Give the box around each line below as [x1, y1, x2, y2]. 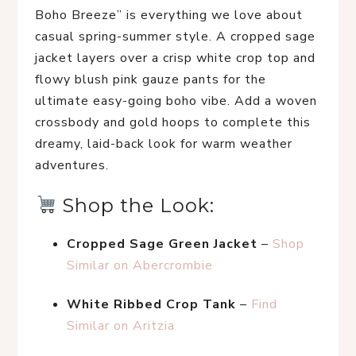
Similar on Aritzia [67, 317, 175, 335]
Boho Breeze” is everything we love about [35, 6, 303, 24]
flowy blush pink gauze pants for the [35, 71, 266, 88]
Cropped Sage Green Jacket [67, 235, 257, 253]
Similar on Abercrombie [67, 257, 213, 274]
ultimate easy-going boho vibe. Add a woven [35, 92, 317, 110]
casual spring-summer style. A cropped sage [35, 28, 315, 45]
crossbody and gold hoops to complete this [35, 114, 311, 131]
